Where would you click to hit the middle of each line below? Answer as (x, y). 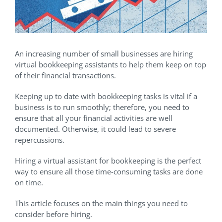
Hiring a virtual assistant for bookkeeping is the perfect (108, 161)
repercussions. (40, 140)
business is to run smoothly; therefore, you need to (102, 107)
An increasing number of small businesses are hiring (104, 54)
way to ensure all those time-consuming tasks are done (109, 172)
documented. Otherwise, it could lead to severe (95, 129)
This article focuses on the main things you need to (101, 203)
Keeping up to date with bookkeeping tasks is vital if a (106, 96)
